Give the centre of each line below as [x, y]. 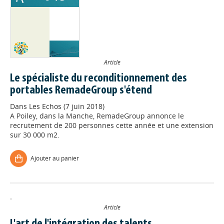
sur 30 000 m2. [35, 135]
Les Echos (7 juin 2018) [67, 106]
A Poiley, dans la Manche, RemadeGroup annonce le [97, 116]
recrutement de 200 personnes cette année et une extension [112, 125]
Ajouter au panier [55, 158]
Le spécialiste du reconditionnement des [98, 79]
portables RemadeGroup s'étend [81, 91]
